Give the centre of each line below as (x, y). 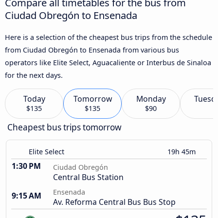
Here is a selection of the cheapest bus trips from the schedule (109, 37)
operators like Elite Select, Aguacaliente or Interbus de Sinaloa (108, 62)
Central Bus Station (88, 177)
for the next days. (34, 75)
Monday (151, 99)
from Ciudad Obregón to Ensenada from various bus (92, 50)
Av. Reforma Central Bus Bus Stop (114, 202)
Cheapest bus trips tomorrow (64, 127)
